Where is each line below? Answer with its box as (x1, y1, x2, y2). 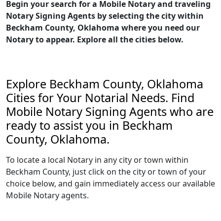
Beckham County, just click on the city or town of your (6, 166, 206, 177)
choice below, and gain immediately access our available (6, 178, 215, 189)
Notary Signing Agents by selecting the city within (6, 10, 204, 21)
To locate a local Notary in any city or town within (6, 154, 188, 165)
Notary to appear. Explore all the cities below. (6, 34, 184, 45)
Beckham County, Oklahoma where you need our (6, 22, 200, 33)
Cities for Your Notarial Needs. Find (6, 90, 194, 106)
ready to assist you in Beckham (6, 117, 173, 133)
